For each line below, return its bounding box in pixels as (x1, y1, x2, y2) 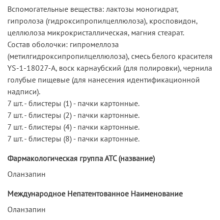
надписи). (7, 86, 40, 96)
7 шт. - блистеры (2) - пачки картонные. (7, 110, 139, 120)
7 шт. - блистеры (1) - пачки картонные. (7, 98, 139, 108)
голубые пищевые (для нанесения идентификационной (7, 74, 200, 84)
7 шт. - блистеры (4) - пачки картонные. (7, 121, 139, 132)
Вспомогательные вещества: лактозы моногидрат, (7, 3, 178, 14)
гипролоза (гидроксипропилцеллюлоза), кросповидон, (7, 15, 197, 26)
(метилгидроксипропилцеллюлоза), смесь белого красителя (7, 51, 213, 61)
